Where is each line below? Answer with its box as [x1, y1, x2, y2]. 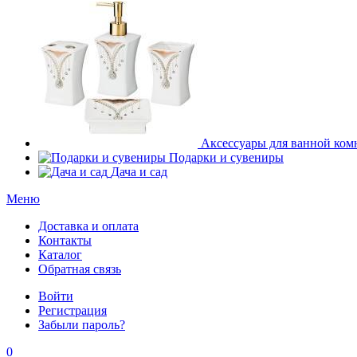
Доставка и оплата [38, 219, 139, 233]
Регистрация [38, 304, 107, 317]
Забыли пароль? [38, 318, 125, 331]
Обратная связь [38, 262, 121, 276]
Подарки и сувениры [169, 151, 284, 164]
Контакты [38, 233, 92, 247]
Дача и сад [111, 165, 167, 178]
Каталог [38, 248, 82, 261]
